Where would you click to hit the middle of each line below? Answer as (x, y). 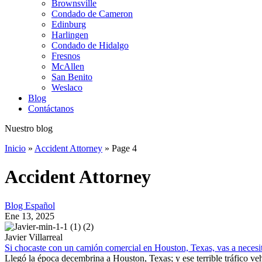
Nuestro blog (29, 128)
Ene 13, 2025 (30, 216)
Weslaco (67, 87)
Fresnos (66, 56)
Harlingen (70, 35)
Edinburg (69, 24)
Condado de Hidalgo (90, 45)
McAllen (68, 66)
